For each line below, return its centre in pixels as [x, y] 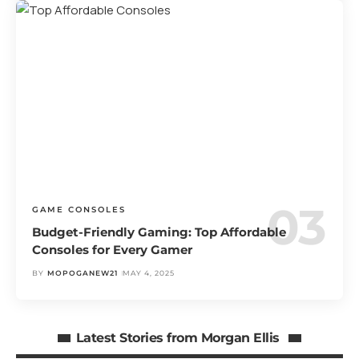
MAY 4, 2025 [148, 273]
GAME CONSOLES [79, 210]
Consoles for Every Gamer [113, 250]
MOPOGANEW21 [82, 273]
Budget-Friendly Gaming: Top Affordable [159, 232]
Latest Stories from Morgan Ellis [179, 337]
